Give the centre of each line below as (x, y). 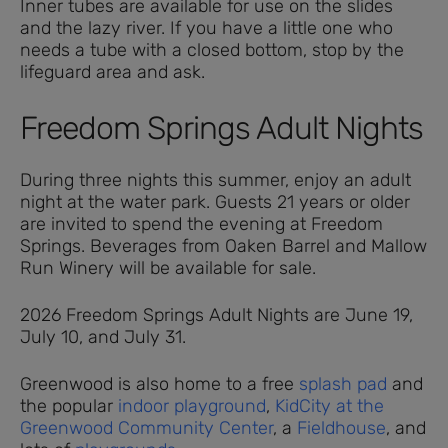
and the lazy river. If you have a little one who (206, 28)
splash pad (340, 384)
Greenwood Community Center (146, 428)
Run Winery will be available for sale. (168, 268)
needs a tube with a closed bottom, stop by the (212, 50)
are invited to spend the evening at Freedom (201, 224)
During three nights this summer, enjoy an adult (215, 180)
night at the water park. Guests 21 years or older (215, 202)
